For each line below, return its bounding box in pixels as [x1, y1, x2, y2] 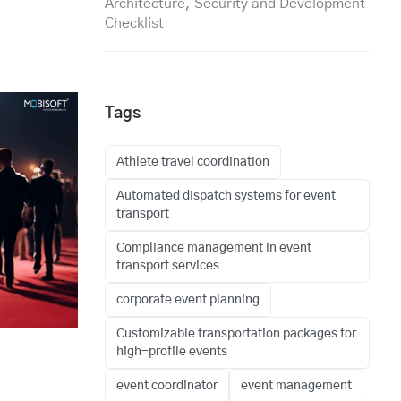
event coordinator [116, 380, 218, 393]
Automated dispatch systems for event [116, 190, 336, 203]
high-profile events [116, 346, 227, 359]
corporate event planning [116, 294, 260, 307]
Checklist [105, 16, 164, 31]
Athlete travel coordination [116, 156, 269, 169]
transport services [116, 260, 219, 273]
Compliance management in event [116, 242, 311, 255]
